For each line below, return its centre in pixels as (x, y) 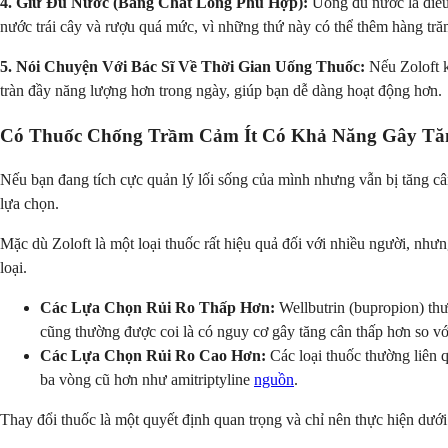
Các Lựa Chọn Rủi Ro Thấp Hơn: (157, 308)
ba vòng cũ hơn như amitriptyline (147, 380)
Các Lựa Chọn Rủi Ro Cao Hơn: (153, 356)
